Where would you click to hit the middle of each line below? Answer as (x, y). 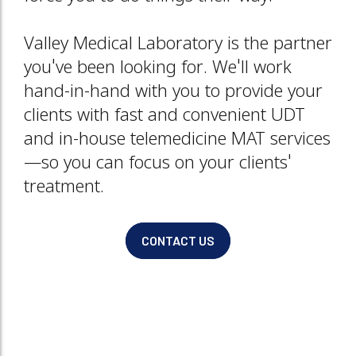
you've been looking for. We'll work (158, 69)
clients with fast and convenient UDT (164, 116)
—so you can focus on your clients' (158, 164)
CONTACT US (178, 240)
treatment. (64, 188)
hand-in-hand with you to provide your (173, 93)
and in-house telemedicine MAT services (177, 140)
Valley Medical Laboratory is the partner (178, 45)
